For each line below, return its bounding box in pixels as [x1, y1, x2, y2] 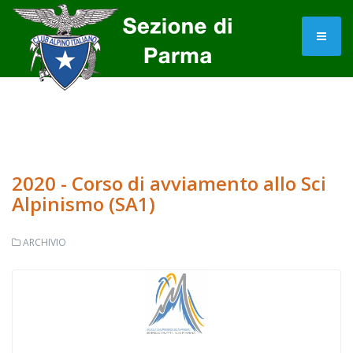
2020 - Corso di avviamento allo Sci [12, 170, 326, 196]
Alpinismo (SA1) [12, 191, 155, 217]
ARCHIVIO [23, 236, 66, 249]
